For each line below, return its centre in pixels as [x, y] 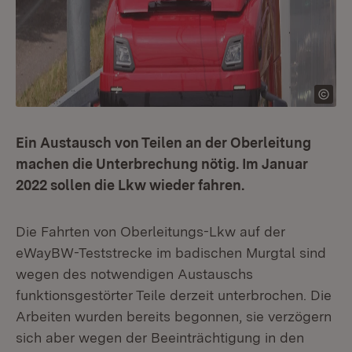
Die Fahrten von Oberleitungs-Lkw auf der [150, 231]
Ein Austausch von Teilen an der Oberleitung [163, 143]
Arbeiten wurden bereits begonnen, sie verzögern [174, 316]
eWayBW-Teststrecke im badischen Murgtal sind [171, 253]
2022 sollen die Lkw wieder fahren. [130, 185]
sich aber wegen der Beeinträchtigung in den [160, 337]
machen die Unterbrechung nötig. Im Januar [162, 164]
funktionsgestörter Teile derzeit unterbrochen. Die [174, 295]
